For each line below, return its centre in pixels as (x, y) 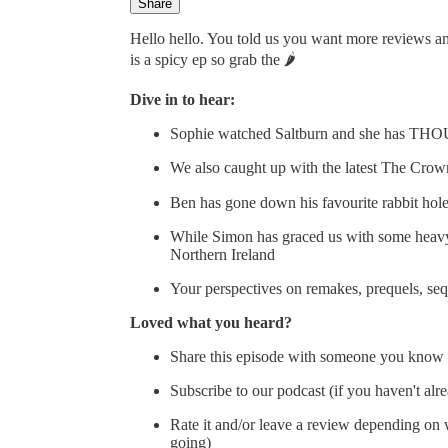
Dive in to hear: (182, 99)
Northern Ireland (222, 254)
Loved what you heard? (211, 322)
